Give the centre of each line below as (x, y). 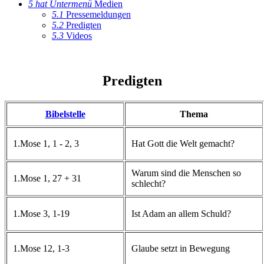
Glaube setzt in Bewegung (181, 248)
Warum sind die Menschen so (186, 173)
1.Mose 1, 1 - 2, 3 (46, 143)
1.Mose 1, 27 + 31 (47, 178)
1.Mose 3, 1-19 (41, 213)
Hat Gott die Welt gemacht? (183, 143)
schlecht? (148, 183)
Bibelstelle (65, 114)
